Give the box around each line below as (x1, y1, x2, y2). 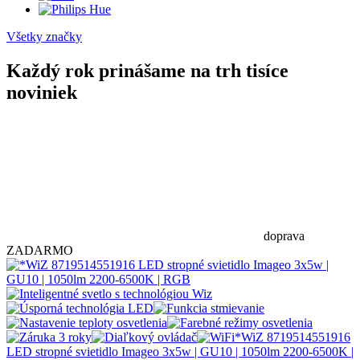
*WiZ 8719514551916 (235, 329, 350, 344)
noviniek (6, 81, 77, 103)
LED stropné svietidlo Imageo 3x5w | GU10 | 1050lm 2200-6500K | (6, 344, 354, 358)
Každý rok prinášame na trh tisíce (6, 59, 288, 81)
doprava (264, 228, 305, 243)
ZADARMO (6, 243, 73, 257)
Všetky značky (6, 30, 82, 44)
